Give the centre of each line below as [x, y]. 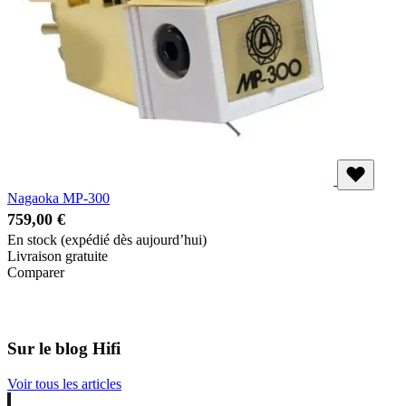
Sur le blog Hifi [64, 348]
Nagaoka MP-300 [58, 198]
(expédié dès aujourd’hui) [134, 240]
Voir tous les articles [64, 383]
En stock [34, 240]
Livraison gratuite [58, 256]
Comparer [36, 273]
